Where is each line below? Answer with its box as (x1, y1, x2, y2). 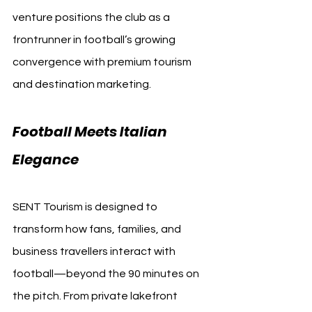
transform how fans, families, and (13, 223, 183, 235)
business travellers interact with (13, 245, 178, 257)
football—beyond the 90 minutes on (13, 267, 201, 279)
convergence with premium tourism (13, 56, 194, 68)
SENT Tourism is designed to (13, 201, 159, 212)
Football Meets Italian (13, 121, 170, 141)
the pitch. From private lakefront (13, 290, 180, 302)
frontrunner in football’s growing (13, 33, 178, 45)
